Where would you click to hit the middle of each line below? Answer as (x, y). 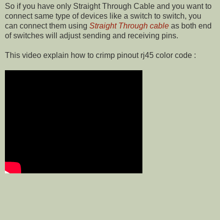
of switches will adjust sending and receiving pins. (92, 35)
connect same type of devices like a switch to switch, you (103, 16)
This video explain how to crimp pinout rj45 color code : (100, 55)
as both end (190, 26)
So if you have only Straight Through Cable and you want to (108, 6)
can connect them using (47, 26)
